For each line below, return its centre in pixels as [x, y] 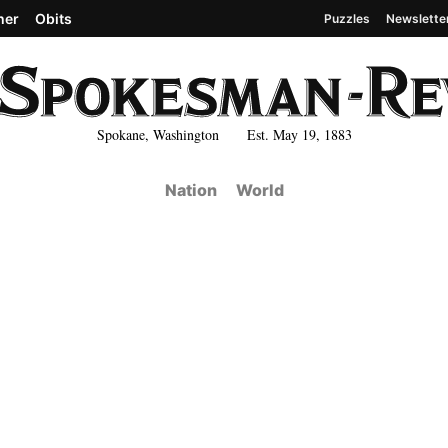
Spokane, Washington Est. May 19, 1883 [224, 134]
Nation [190, 190]
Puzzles [347, 18]
